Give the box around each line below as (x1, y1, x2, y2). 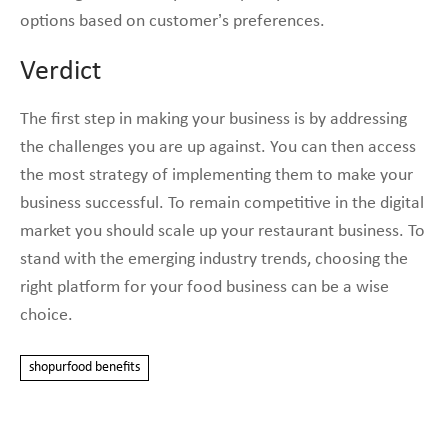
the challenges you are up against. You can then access (20, 137, 416, 157)
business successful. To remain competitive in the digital (20, 193, 424, 213)
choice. (20, 305, 73, 325)
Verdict (20, 57, 101, 86)
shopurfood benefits (29, 359, 140, 375)
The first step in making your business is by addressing (20, 109, 407, 129)
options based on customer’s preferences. (20, 11, 325, 31)
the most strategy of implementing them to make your (20, 165, 413, 185)
